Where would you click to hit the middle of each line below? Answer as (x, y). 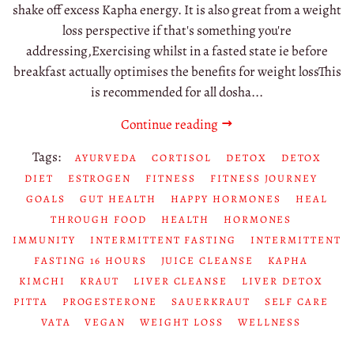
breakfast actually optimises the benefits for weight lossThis (177, 72)
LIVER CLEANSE (181, 281)
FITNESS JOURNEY (264, 179)
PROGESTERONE (110, 302)
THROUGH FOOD (99, 220)
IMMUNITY (45, 240)
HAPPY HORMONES (226, 199)
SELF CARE (297, 302)
